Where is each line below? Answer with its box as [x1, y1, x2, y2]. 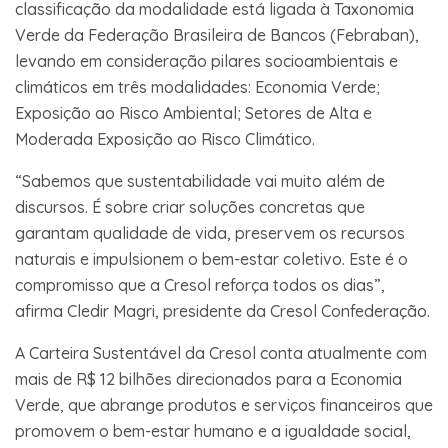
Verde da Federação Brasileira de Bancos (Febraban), [15, 24, 419, 45]
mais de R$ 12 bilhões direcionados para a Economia [15, 368, 402, 389]
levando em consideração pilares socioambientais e [15, 50, 398, 71]
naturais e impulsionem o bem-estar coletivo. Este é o [15, 248, 408, 269]
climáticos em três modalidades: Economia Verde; [15, 76, 380, 97]
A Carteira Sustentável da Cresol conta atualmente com [15, 342, 427, 363]
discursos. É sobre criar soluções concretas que [15, 196, 365, 217]
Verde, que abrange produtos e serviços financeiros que [15, 394, 433, 415]
